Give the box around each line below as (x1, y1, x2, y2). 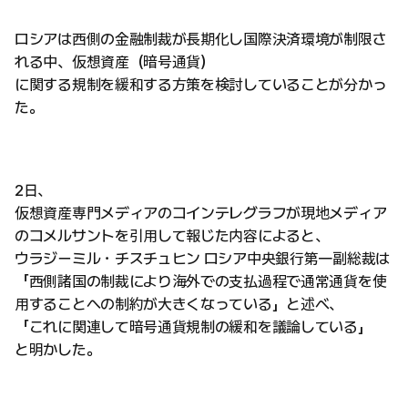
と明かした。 (15, 340, 101, 359)
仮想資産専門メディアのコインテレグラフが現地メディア (15, 203, 387, 222)
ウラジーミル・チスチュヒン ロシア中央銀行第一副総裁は (15, 249, 390, 268)
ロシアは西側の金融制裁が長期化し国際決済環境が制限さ (15, 29, 387, 48)
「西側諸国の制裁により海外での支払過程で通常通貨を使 (15, 271, 387, 291)
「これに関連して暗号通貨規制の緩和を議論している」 (15, 317, 372, 336)
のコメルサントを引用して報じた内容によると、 (15, 226, 330, 245)
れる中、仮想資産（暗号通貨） (15, 52, 215, 71)
